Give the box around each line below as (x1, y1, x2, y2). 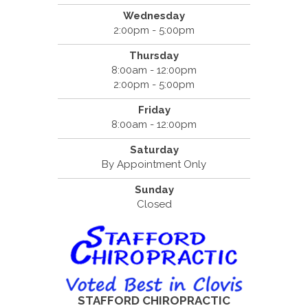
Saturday (129, 144, 179, 157)
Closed (136, 198, 172, 211)
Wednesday (123, 10, 185, 23)
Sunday (134, 184, 174, 197)
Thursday (129, 49, 179, 63)
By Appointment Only (102, 158, 206, 171)
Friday (137, 104, 170, 117)
